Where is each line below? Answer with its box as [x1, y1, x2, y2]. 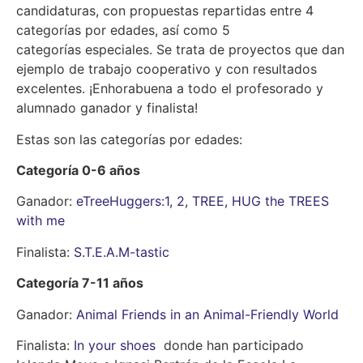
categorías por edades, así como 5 [16, 22, 230, 39]
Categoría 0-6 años [16, 162, 140, 179]
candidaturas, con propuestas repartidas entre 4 [16, 2, 314, 19]
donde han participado [156, 337, 304, 353]
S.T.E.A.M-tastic [74, 243, 169, 260]
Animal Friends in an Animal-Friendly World [76, 305, 339, 322]
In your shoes [74, 337, 156, 353]
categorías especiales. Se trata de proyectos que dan [16, 41, 344, 58]
